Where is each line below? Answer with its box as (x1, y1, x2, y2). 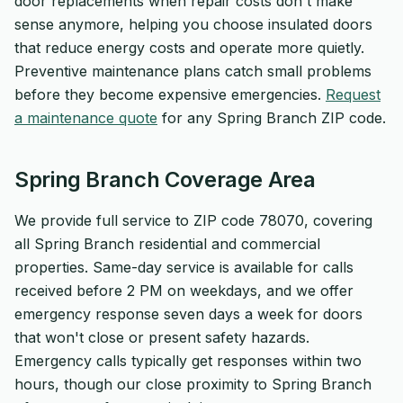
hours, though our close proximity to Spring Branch (14, 375, 372, 393)
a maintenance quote (14, 109, 157, 127)
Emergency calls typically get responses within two (14, 352, 362, 370)
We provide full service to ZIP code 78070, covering (14, 211, 372, 229)
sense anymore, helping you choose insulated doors (14, 15, 372, 33)
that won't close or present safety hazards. (14, 328, 309, 346)
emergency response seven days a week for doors (14, 305, 363, 323)
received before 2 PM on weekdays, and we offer (14, 282, 354, 300)
